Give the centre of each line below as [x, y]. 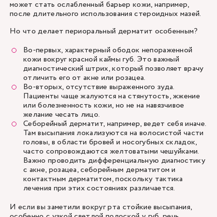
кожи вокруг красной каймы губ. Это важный [101, 59]
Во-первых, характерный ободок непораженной [108, 50]
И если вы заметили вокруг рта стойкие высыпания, [101, 207]
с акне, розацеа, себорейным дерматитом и [100, 170]
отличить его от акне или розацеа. [85, 78]
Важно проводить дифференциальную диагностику [115, 161]
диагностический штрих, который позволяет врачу [114, 69]
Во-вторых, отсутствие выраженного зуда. [99, 87]
